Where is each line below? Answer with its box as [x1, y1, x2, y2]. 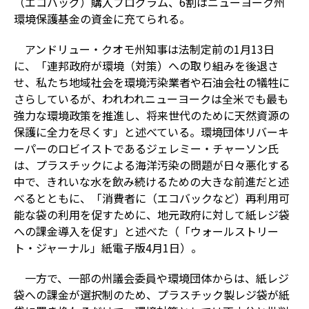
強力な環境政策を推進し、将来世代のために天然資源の [13, 106, 290, 123]
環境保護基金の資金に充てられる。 [13, 10, 190, 27]
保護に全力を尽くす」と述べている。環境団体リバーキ [13, 123, 289, 140]
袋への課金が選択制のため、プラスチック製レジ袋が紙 [13, 286, 290, 303]
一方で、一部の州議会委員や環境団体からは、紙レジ [24, 269, 289, 286]
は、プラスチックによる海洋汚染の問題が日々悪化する [13, 156, 290, 173]
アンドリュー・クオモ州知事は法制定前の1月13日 [24, 40, 275, 57]
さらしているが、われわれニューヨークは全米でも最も [13, 90, 288, 107]
